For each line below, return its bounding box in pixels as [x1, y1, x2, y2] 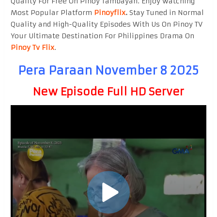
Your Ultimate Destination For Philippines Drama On [10, 31, 194, 40]
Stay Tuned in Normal [127, 8, 204, 17]
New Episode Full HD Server [32, 85, 185, 98]
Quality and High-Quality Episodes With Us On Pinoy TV [10, 19, 202, 29]
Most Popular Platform [10, 8, 94, 17]
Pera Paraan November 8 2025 [18, 63, 199, 78]
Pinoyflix [93, 8, 125, 17]
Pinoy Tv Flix [10, 43, 54, 52]
